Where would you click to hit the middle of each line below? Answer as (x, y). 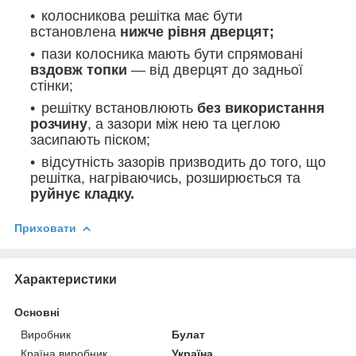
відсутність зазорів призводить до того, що (184, 162)
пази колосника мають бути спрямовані (172, 54)
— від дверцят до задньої (215, 70)
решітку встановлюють (119, 108)
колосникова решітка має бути (142, 15)
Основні (37, 312)
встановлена (75, 31)
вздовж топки (79, 70)
